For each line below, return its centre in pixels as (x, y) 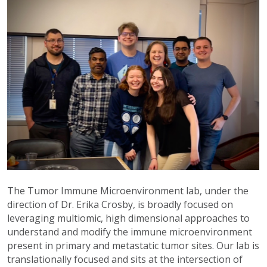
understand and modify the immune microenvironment (130, 232)
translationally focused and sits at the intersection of (125, 259)
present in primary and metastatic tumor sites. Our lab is (133, 245)
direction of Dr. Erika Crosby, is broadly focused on (120, 204)
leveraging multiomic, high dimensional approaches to (128, 218)
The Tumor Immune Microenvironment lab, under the (128, 190)
